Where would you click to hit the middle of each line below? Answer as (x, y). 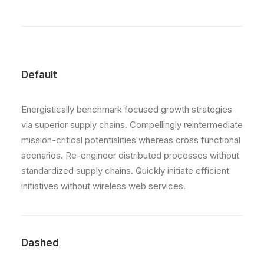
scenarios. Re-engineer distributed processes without (130, 155)
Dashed (40, 243)
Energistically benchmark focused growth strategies (127, 109)
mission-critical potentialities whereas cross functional (131, 140)
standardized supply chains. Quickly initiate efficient (125, 171)
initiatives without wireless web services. (103, 186)
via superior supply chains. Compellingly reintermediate (132, 125)
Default (39, 75)
